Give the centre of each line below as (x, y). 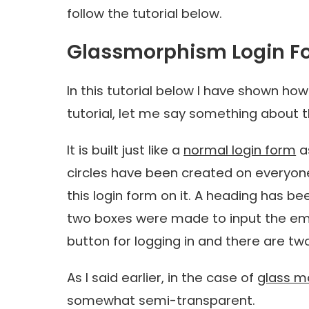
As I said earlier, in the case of (162, 278)
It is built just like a (126, 150)
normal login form (240, 150)
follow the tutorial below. (147, 14)
